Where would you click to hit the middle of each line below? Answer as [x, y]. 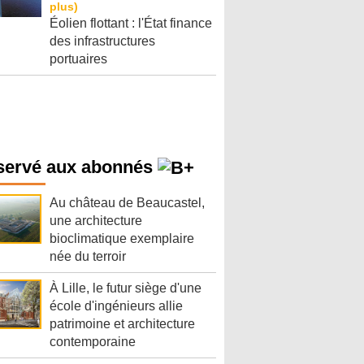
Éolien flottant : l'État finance [131, 23]
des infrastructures [102, 41]
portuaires [78, 59]
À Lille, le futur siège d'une [126, 288]
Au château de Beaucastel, [127, 203]
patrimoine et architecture [122, 324]
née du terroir [88, 257]
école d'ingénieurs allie [116, 306]
